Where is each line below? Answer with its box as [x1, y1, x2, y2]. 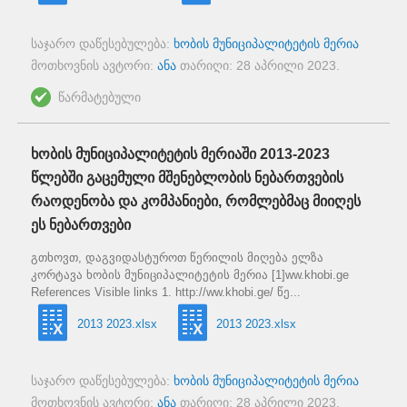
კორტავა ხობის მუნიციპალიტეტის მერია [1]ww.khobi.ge [31, 268, 349, 283]
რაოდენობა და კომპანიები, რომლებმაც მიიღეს [31, 194, 361, 210]
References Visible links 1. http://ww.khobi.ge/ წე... [31, 285, 301, 300]
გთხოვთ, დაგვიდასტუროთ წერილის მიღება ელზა [31, 251, 323, 265]
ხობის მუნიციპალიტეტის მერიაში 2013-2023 [31, 146, 330, 163]
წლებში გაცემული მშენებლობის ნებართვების [31, 170, 343, 186]
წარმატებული [58, 90, 141, 105]
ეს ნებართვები [31, 217, 131, 233]
